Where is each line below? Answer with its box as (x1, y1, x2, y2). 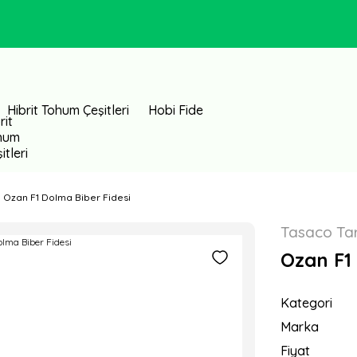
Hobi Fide (148, 102, 203, 118)
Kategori (280, 295, 332, 311)
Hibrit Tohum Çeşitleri (7, 102, 129, 118)
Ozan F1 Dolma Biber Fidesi (3, 191, 131, 203)
